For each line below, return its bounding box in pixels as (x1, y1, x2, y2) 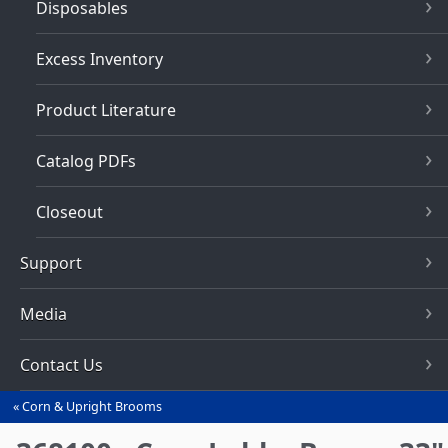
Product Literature (36, 99, 177, 122)
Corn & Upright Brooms (21, 398, 162, 416)
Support (20, 252, 83, 275)
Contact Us (20, 354, 104, 377)
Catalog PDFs (36, 150, 137, 173)
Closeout (36, 201, 104, 224)
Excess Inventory (36, 48, 164, 71)
